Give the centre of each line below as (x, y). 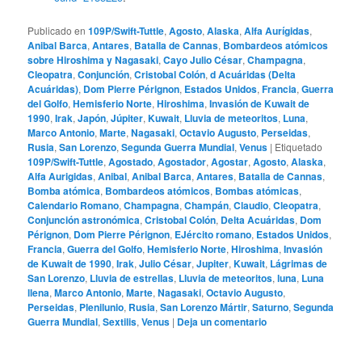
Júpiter (127, 118)
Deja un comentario (222, 321)
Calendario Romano (74, 205)
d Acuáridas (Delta (253, 74)
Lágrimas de (299, 263)
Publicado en (57, 30)
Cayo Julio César (203, 59)
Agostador (182, 161)
